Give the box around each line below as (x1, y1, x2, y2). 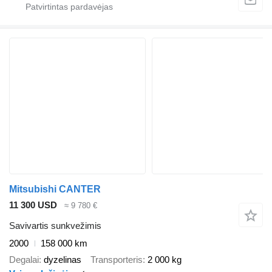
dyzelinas (44, 254, 81, 265)
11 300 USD (9, 199, 57, 210)
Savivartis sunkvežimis (9, 220, 101, 231)
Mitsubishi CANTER (9, 183, 101, 194)
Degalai (9, 254, 39, 265)
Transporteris (90, 254, 143, 265)
